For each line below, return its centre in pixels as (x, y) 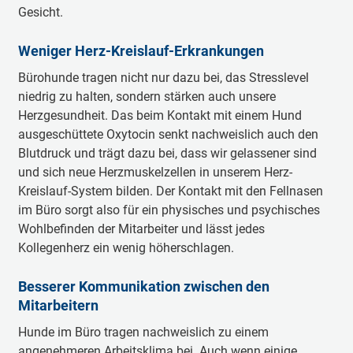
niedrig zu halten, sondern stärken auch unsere (147, 97)
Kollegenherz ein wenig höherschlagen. (127, 248)
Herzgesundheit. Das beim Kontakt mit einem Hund (160, 115)
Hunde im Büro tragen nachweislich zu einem (143, 332)
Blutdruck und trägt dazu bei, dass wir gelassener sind (167, 153)
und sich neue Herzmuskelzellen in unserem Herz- (155, 172)
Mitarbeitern (58, 305)
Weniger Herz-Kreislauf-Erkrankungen (141, 51)
